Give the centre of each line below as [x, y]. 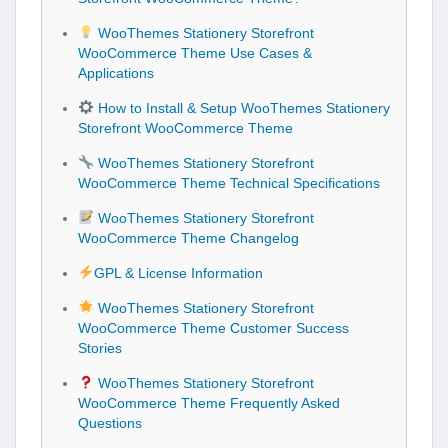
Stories [100, 347]
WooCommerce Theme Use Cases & [195, 52]
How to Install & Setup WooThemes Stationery [241, 107]
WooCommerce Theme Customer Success [213, 327]
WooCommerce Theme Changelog [188, 237]
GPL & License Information [178, 272]
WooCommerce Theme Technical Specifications [229, 182]
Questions [110, 422]
